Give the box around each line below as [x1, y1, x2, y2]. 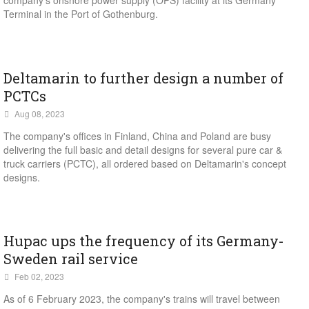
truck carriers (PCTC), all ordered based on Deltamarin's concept [3, 156, 286, 170]
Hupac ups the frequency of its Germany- [3, 232, 284, 250]
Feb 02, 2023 [14, 270, 64, 282]
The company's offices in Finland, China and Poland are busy [3, 128, 271, 143]
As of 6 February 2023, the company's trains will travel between [3, 292, 280, 306]
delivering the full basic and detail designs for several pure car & [3, 142, 282, 157]
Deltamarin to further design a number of [3, 68, 283, 87]
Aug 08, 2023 [14, 107, 65, 119]
